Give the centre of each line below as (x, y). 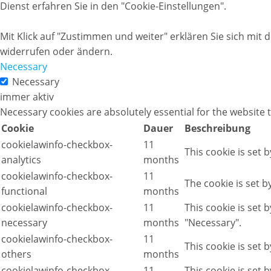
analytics (21, 160)
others (16, 254)
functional (24, 191)
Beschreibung (217, 128)
